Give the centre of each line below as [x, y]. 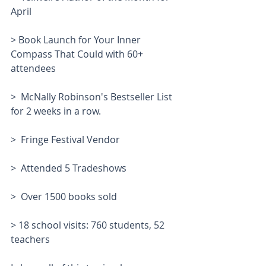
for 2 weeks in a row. [56, 111]
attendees [33, 68]
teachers [30, 239]
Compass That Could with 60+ [78, 54]
